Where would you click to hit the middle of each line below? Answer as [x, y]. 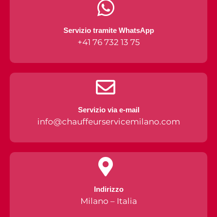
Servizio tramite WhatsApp [108, 30]
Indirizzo [108, 189]
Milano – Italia [108, 201]
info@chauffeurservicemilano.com [108, 121]
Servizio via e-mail [108, 109]
